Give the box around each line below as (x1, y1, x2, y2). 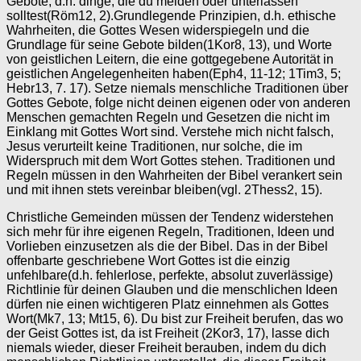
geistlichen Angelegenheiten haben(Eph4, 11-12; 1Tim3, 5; (6, 67, 341, 81)
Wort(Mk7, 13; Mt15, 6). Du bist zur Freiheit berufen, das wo (6, 312, 343, 326)
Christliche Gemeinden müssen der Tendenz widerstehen (6, 210, 334, 224)
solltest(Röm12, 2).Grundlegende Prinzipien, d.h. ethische (6, 9, 336, 23)
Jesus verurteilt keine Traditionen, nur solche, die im (6, 139, 302, 153)
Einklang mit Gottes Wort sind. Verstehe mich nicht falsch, (6, 125, 334, 139)
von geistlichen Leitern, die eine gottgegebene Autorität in (6, 52, 334, 66)
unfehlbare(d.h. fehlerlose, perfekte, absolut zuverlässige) (6, 268, 333, 282)
